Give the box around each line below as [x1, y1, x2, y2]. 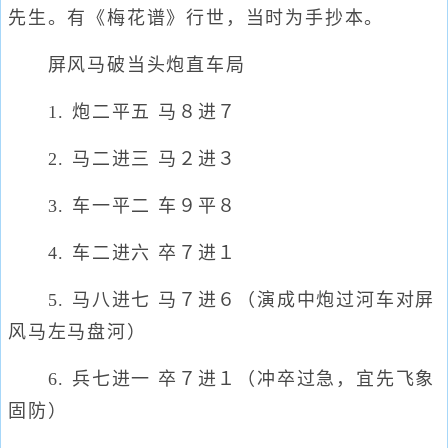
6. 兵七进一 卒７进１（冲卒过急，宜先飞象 [8, 369, 436, 389]
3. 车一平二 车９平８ [8, 196, 238, 216]
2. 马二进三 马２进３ [8, 149, 238, 169]
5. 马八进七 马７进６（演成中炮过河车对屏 [8, 290, 436, 310]
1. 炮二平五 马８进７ [8, 102, 238, 122]
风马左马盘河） [8, 322, 147, 342]
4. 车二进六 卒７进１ [8, 243, 238, 263]
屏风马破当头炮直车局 [8, 55, 246, 75]
